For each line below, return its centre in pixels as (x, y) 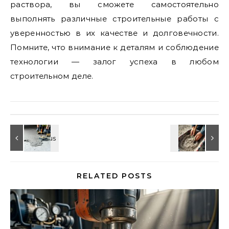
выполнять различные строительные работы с (114, 19)
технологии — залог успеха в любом (114, 62)
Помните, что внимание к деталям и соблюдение (114, 47)
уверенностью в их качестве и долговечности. (114, 33)
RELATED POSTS (114, 176)
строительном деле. (52, 76)
